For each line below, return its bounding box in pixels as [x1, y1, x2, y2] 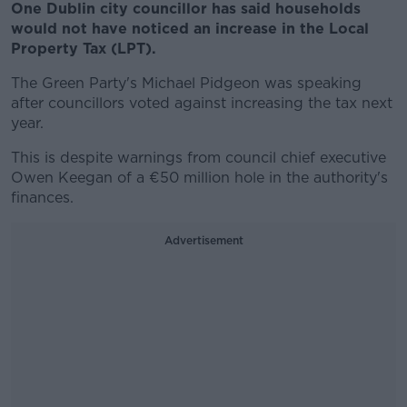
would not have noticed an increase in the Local [11, 20, 369, 37]
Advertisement [164, 233, 243, 247]
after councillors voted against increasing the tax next [11, 94, 392, 112]
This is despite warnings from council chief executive [11, 149, 386, 166]
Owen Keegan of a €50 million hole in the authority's [11, 169, 388, 186]
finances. [11, 189, 74, 206]
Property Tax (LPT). [11, 40, 156, 57]
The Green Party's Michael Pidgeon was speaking [11, 74, 362, 92]
